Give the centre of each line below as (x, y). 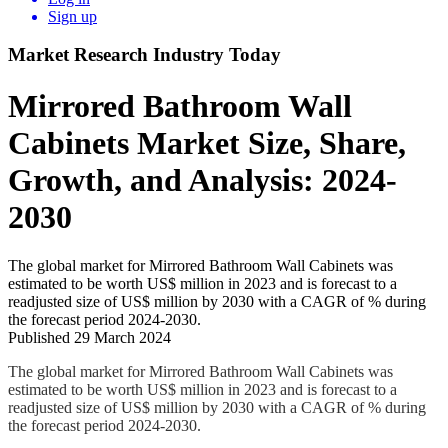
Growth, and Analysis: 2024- (202, 179)
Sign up (72, 16)
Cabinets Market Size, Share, (207, 142)
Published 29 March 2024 (89, 338)
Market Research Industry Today (144, 55)
